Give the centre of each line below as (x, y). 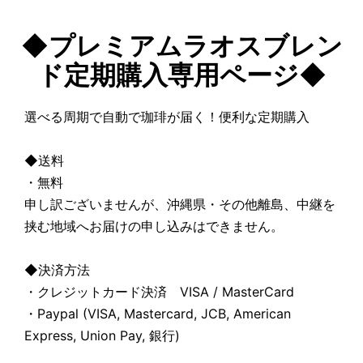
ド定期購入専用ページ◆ (181, 75)
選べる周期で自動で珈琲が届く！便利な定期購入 (167, 116)
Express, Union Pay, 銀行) (102, 335)
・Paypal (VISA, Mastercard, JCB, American (158, 313)
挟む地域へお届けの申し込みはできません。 (154, 226)
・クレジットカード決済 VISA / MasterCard (159, 291)
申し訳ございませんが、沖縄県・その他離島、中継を (180, 204)
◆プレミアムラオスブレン (181, 45)
